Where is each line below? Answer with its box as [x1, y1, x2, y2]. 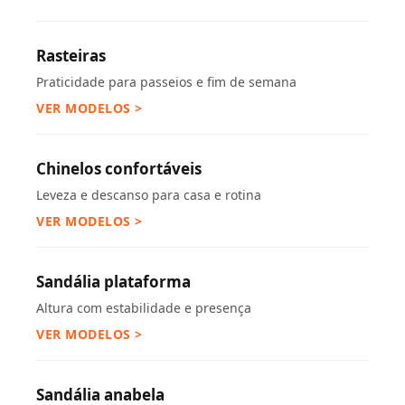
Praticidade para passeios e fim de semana [36, 73, 297, 90]
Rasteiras [36, 45, 106, 66]
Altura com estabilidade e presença [36, 299, 251, 316]
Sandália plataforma [36, 271, 191, 292]
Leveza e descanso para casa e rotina [36, 186, 261, 203]
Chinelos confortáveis [36, 158, 202, 179]
